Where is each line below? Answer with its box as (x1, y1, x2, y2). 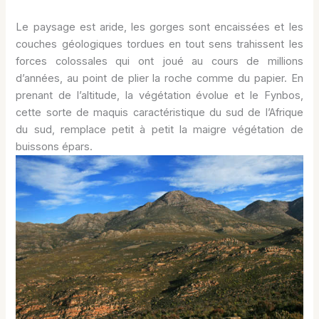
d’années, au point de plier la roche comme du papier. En (16, 71, 303, 85)
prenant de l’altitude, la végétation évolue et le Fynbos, (16, 88, 303, 102)
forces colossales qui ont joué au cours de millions (16, 54, 303, 68)
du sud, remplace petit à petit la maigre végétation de (16, 122, 303, 136)
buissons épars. (16, 140, 93, 153)
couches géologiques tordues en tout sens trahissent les (16, 37, 303, 51)
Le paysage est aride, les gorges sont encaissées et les (16, 20, 303, 33)
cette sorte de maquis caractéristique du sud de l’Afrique (16, 105, 303, 119)
